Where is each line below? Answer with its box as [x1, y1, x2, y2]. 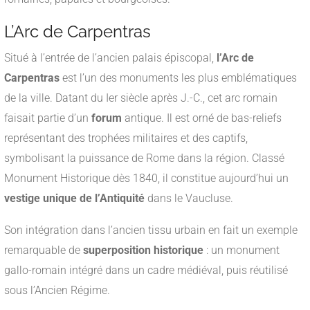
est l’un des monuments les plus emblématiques [60, 71, 297, 85]
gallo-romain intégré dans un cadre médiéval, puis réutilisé [4, 264, 288, 277]
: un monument [203, 244, 280, 257]
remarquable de [4, 244, 83, 257]
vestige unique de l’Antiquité [4, 192, 145, 206]
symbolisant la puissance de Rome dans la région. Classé [4, 152, 284, 165]
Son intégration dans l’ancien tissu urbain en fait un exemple [4, 224, 298, 237]
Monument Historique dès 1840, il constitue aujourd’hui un [4, 172, 289, 185]
